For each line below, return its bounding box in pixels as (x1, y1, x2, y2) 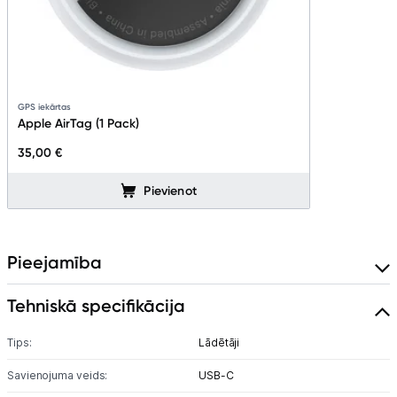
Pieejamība (7, 252, 102, 274)
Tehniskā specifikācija (7, 295, 185, 317)
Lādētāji (198, 336, 240, 350)
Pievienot (144, 183, 197, 199)
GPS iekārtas (18, 101, 71, 113)
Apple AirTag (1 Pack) (18, 115, 139, 132)
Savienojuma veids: (7, 369, 108, 383)
